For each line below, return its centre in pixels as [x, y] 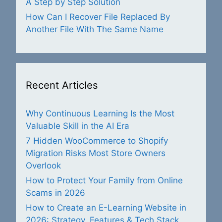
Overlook [43, 166]
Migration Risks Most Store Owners [96, 153]
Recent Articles [62, 85]
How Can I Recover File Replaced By [98, 17]
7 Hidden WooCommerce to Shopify [97, 141]
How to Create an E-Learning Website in [106, 208]
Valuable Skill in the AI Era [78, 126]
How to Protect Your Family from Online [104, 181]
